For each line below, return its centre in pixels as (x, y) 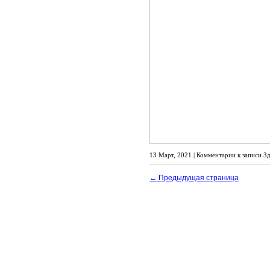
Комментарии (216, 155)
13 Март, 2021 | (173, 155)
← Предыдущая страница (194, 178)
